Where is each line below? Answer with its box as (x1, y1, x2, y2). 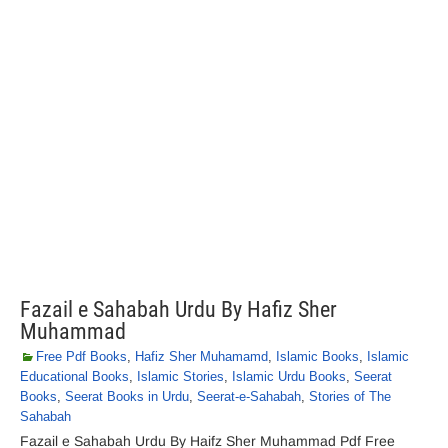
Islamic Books (276, 349, 359, 364)
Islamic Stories (137, 369, 224, 384)
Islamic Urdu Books (232, 369, 346, 384)
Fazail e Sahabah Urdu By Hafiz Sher (20, 297, 337, 322)
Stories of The (309, 389, 391, 404)
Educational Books (20, 369, 129, 384)
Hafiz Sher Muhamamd (135, 349, 268, 364)
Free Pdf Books (36, 349, 127, 364)
